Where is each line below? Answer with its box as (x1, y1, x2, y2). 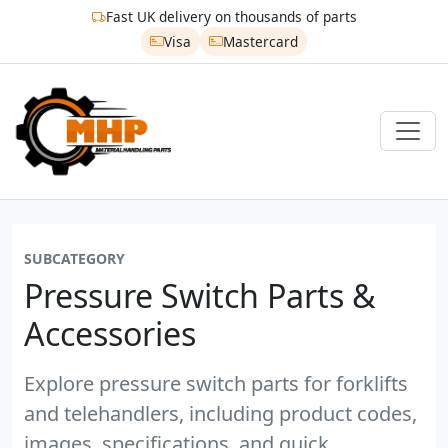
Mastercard (222, 31, 298, 51)
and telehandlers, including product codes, (24, 399, 417, 427)
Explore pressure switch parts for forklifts (24, 369, 408, 397)
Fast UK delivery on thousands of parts (105, 7, 357, 27)
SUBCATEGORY (24, 248, 125, 268)
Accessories (24, 311, 196, 355)
